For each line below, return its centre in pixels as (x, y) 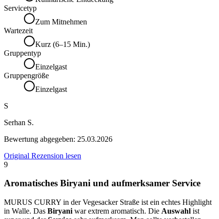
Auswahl (176, 211)
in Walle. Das (26, 211)
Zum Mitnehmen (61, 22)
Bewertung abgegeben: (41, 139)
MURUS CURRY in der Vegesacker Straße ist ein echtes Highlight (108, 202)
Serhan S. (19, 122)
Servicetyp (20, 8)
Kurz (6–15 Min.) (63, 44)
